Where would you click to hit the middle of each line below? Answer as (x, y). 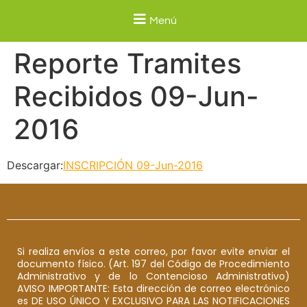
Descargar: (35, 165)
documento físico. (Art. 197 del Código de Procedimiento (153, 263)
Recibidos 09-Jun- (136, 97)
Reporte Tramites (127, 64)
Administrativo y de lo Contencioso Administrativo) (153, 276)
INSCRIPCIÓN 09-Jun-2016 (133, 165)
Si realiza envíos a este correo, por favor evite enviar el (153, 251)
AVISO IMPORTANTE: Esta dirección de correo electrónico (153, 288)
